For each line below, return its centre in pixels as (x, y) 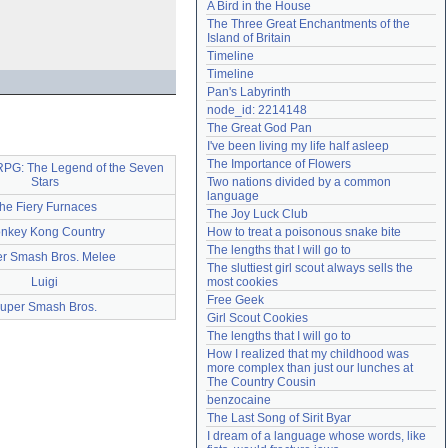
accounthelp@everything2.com (347, 15)
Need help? (243, 15)
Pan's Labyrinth (249, 92)
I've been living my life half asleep (298, 146)
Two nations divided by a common (299, 182)
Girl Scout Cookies (257, 318)
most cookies (242, 282)
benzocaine (239, 400)
